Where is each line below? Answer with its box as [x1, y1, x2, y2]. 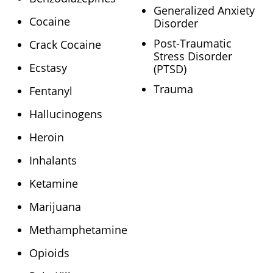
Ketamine [29, 176, 78, 191]
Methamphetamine [29, 222, 127, 238]
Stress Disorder [154, 49, 232, 64]
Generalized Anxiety [154, 3, 255, 18]
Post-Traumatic [154, 36, 232, 51]
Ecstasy [29, 60, 67, 76]
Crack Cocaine [29, 37, 101, 52]
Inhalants [29, 153, 77, 168]
